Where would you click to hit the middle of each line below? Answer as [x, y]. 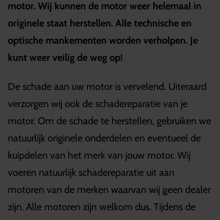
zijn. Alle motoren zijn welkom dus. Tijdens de [102, 207]
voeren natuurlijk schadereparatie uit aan [91, 172]
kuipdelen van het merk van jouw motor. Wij [99, 155]
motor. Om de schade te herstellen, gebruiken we [110, 121]
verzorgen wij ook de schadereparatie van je [98, 104]
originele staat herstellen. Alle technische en [100, 23]
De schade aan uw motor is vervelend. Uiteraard [107, 86]
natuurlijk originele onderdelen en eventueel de [104, 138]
